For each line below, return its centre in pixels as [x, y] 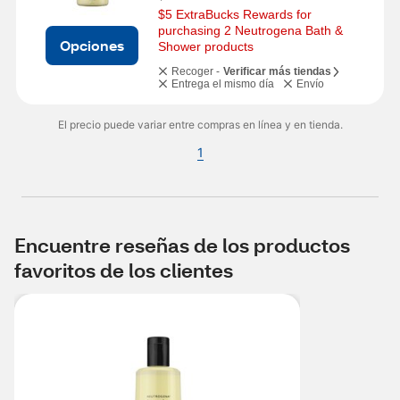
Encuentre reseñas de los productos [182, 245]
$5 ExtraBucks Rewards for [235, 14]
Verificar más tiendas [277, 71]
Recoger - [196, 71]
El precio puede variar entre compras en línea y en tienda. [200, 125]
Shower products [206, 46]
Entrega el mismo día [223, 84]
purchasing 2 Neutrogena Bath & [250, 30]
